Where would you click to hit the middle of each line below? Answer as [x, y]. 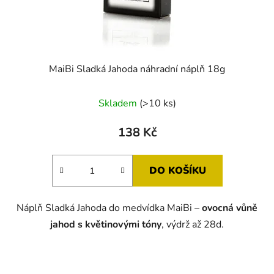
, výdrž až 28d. [193, 225]
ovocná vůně [230, 208]
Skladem [119, 104]
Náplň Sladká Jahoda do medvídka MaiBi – [109, 208]
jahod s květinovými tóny [106, 225]
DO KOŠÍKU [177, 171]
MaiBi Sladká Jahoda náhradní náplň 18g [137, 69]
